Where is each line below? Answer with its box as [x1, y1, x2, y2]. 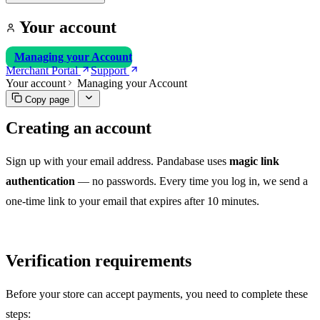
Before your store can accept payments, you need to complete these [6, 287, 308, 300]
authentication [6, 174, 75, 187]
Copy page [25, 94, 69, 105]
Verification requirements [6, 251, 191, 270]
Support [91, 64, 126, 76]
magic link [229, 154, 279, 167]
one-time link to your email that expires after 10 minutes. [6, 194, 259, 207]
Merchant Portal [6, 64, 78, 76]
